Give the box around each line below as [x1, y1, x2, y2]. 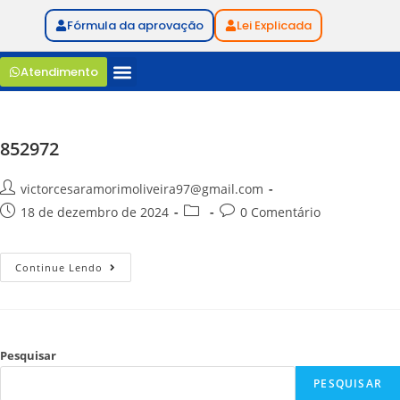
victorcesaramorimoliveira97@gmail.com [21, 180, 263, 197]
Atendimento [21, 63, 98, 80]
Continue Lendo [15, 261, 103, 274]
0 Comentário [240, 204, 321, 221]
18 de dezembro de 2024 [21, 204, 169, 221]
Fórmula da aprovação [67, 17, 204, 34]
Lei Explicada [237, 17, 312, 34]
